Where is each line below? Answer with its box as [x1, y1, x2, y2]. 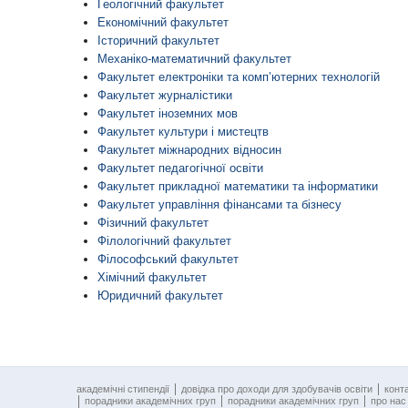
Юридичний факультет [97, 289, 223, 302]
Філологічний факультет [97, 234, 231, 248]
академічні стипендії [76, 383, 169, 394]
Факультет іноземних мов [97, 107, 238, 120]
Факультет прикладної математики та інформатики [97, 179, 378, 193]
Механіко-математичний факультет [97, 52, 291, 66]
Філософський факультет [97, 252, 239, 266]
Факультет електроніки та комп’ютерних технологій [97, 70, 380, 84]
